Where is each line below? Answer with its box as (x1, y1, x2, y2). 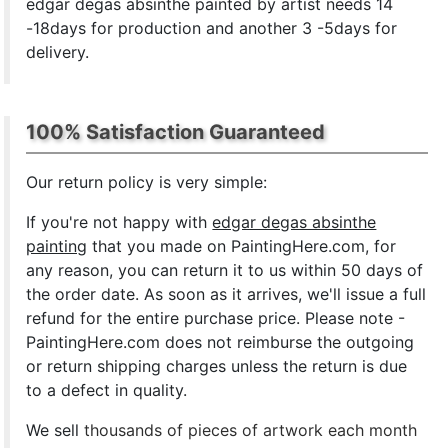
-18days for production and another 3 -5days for (26, 18, 398, 38)
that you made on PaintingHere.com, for (87, 236, 397, 256)
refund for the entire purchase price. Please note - (26, 308, 406, 328)
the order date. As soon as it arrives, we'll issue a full (26, 284, 427, 304)
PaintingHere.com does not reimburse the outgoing (26, 332, 415, 352)
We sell (26, 420, 85, 440)
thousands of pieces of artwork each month (84, 420, 418, 440)
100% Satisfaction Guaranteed (26, 120, 326, 144)
